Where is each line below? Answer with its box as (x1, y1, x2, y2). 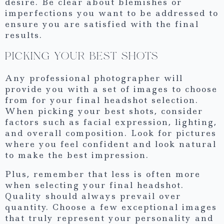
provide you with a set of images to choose (5, 83, 217, 94)
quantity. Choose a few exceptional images (5, 201, 217, 212)
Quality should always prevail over (5, 190, 181, 201)
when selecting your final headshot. (5, 179, 184, 190)
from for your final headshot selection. (5, 94, 198, 105)
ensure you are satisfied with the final (5, 18, 199, 29)
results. (5, 29, 42, 40)
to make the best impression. (5, 149, 149, 160)
